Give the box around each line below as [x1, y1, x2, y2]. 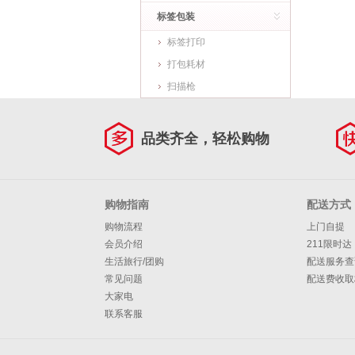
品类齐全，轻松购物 [141, 131, 269, 147]
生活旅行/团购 [105, 256, 164, 267]
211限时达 [307, 239, 352, 250]
